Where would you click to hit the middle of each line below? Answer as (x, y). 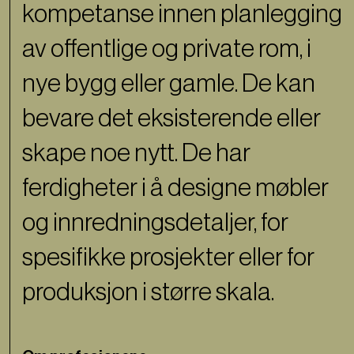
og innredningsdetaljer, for (155, 230)
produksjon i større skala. (148, 300)
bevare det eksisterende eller (171, 126)
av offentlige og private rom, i (167, 56)
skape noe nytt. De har (136, 161)
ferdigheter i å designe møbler (175, 196)
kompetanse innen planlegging (182, 22)
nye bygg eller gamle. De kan (169, 91)
